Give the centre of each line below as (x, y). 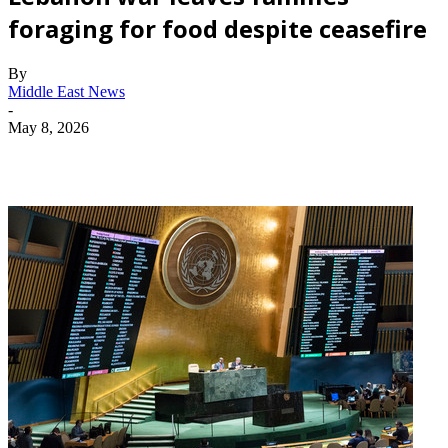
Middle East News (66, 91)
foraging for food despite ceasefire (217, 28)
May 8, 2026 (48, 127)
